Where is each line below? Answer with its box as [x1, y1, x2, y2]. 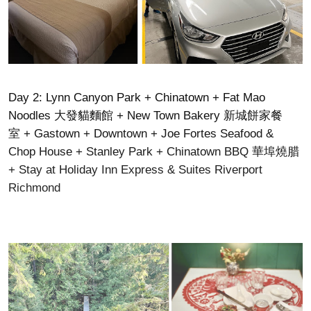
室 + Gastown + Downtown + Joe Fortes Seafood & [8, 127, 274, 141]
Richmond [8, 181, 60, 195]
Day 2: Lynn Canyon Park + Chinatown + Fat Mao [8, 91, 265, 105]
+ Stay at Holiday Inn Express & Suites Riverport [8, 163, 262, 177]
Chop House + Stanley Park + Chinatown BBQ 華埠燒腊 [8, 145, 299, 159]
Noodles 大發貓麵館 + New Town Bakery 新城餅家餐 [8, 109, 283, 123]
